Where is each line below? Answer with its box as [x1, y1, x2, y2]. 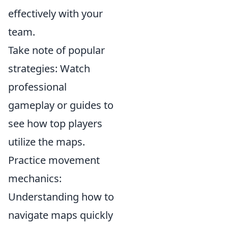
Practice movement [8, 153, 100, 167]
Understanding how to [8, 190, 114, 204]
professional [8, 80, 67, 94]
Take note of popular [8, 43, 105, 57]
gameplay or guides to [8, 98, 113, 112]
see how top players [8, 117, 102, 130]
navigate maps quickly [8, 208, 113, 222]
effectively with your [8, 7, 103, 20]
